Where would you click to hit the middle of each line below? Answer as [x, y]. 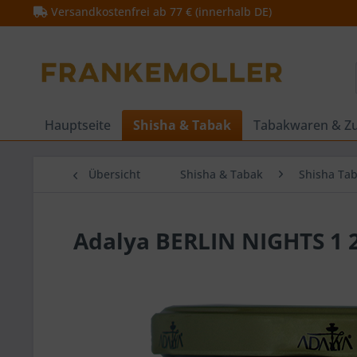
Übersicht [114, 174]
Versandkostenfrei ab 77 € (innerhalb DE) [160, 12]
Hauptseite [78, 125]
